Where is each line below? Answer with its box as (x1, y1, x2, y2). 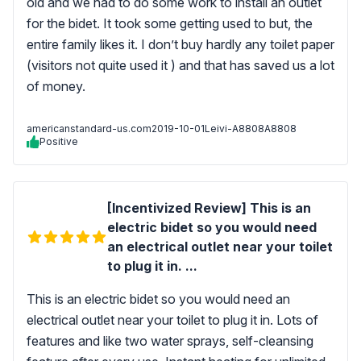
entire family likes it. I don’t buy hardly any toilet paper (27, 36, 334, 52)
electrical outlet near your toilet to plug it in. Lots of (27, 312, 318, 328)
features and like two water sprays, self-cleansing (27, 333, 313, 349)
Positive (39, 135, 78, 147)
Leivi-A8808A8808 (205, 122, 297, 135)
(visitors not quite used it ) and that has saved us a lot (27, 57, 334, 73)
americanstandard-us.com (27, 122, 151, 135)
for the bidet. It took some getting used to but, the (27, 15, 313, 31)
